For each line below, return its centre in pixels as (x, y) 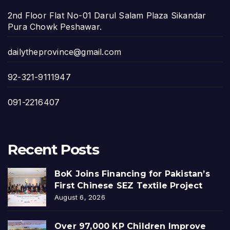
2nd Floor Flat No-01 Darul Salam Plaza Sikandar (107, 15)
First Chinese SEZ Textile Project (129, 185)
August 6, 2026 (80, 197)
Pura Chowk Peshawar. (55, 26)
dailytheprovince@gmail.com (65, 52)
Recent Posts (53, 149)
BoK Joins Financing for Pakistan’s (132, 174)
